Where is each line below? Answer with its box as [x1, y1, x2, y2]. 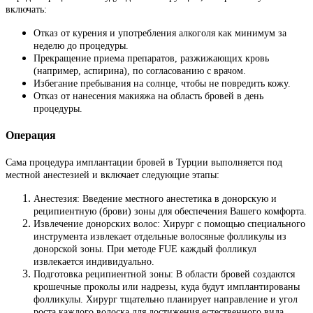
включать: [6, 3, 47, 15]
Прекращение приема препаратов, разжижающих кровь [34, 52, 269, 64]
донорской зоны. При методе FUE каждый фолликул [34, 244, 256, 255]
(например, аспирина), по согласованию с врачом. [34, 65, 246, 76]
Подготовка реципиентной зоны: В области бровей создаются [34, 269, 295, 280]
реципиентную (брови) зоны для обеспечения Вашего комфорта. [34, 206, 307, 217]
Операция [6, 129, 56, 142]
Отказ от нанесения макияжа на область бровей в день [34, 90, 263, 101]
